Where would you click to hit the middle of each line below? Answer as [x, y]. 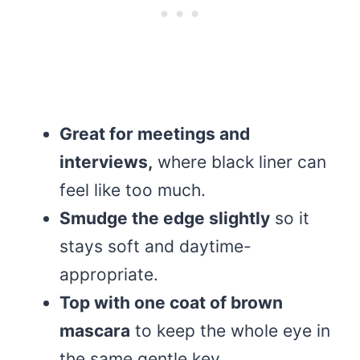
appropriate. [109, 275]
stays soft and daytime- [155, 247]
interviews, [106, 162]
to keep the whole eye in [230, 331]
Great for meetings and [155, 134]
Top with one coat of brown [171, 303]
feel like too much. [133, 190]
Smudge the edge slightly [165, 219]
